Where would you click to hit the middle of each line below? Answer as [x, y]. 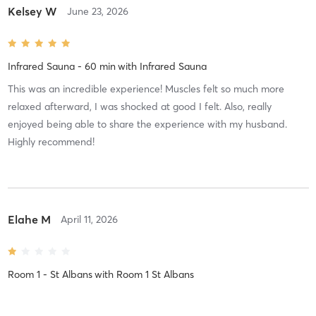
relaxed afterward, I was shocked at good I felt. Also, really [139, 106]
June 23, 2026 [97, 11]
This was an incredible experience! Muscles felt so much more [146, 89]
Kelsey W [32, 11]
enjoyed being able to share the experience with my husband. [147, 124]
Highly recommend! [51, 141]
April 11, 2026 [89, 219]
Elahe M [29, 219]
